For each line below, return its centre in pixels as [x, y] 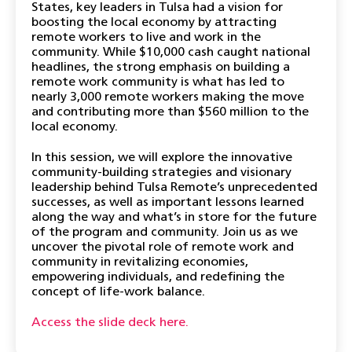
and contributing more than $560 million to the [170, 112]
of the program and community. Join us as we [165, 233]
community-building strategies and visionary [161, 173]
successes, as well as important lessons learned [168, 203]
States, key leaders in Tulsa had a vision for [157, 8]
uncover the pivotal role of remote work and [163, 247]
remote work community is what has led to [158, 82]
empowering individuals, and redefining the [158, 277]
